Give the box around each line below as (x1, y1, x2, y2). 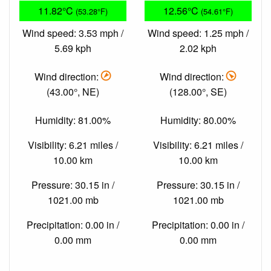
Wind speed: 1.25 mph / (148, 25, 249, 40)
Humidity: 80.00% (160, 113, 236, 128)
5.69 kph (54, 41, 91, 55)
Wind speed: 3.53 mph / (22, 25, 123, 40)
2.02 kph (180, 41, 217, 55)
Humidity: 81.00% (35, 113, 111, 128)
